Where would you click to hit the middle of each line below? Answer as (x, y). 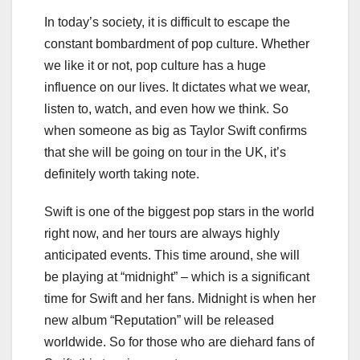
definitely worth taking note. (122, 174)
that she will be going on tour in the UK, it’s (165, 152)
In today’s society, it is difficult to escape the (167, 22)
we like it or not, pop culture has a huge (155, 65)
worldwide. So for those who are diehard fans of (179, 342)
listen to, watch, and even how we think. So (166, 108)
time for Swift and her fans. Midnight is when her (180, 298)
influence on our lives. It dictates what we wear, (177, 87)
